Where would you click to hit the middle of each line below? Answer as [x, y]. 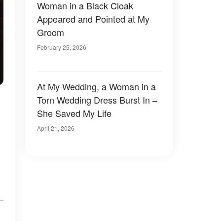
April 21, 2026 [56, 128]
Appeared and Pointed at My [93, 19]
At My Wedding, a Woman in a [96, 86]
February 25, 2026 [62, 47]
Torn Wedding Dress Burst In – [97, 100]
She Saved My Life [74, 113]
